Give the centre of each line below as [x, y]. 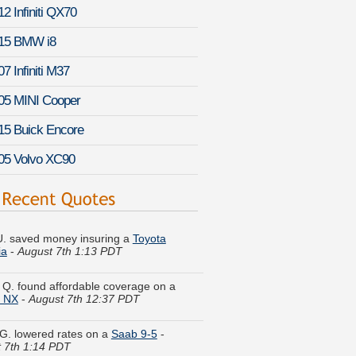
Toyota [149, 207]
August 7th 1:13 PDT [70, 220]
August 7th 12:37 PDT [84, 267]
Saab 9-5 [134, 302]
